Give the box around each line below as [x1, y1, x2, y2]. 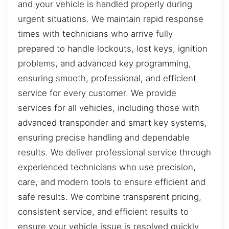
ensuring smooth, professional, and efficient [18, 73, 196, 83]
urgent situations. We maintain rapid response [18, 13, 203, 24]
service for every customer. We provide [18, 87, 176, 98]
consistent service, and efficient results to [18, 206, 189, 217]
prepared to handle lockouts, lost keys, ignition [18, 43, 208, 54]
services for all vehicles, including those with [18, 102, 199, 113]
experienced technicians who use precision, [18, 162, 196, 172]
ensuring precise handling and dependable [18, 132, 190, 143]
